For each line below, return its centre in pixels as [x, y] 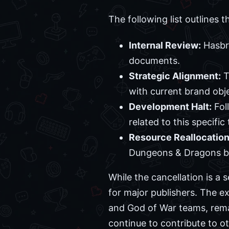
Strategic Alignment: [175, 76]
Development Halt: [170, 106]
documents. [154, 60]
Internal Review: [165, 45]
